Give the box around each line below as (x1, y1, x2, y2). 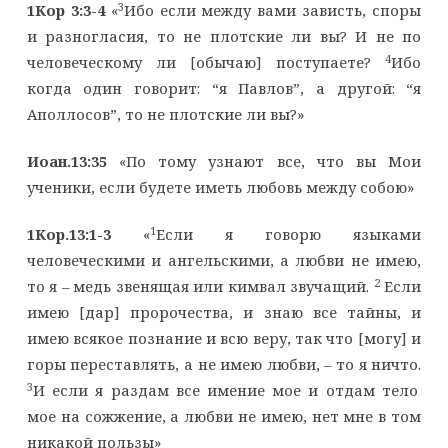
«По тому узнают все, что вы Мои (106, 151, 422, 172)
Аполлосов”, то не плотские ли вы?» (26, 104, 304, 125)
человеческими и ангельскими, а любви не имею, (26, 250, 422, 271)
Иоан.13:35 (26, 151, 107, 172)
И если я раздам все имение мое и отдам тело (32, 380, 418, 401)
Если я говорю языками (155, 224, 422, 245)
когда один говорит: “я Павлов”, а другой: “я (26, 78, 422, 99)
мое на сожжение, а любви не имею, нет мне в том (26, 406, 422, 427)
